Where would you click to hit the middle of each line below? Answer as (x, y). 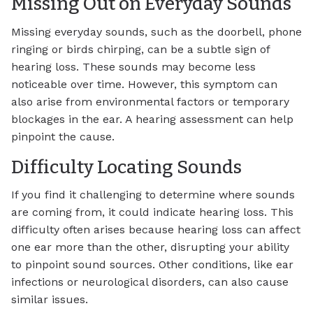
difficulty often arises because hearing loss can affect (156, 230)
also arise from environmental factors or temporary (150, 101)
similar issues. (50, 300)
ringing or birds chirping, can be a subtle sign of (140, 49)
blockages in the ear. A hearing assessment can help (152, 119)
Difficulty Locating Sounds (126, 167)
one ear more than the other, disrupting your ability (150, 247)
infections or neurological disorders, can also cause (150, 282)
